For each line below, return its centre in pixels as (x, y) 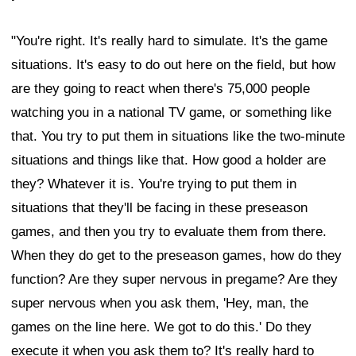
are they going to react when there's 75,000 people (161, 89)
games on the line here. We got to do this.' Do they (161, 327)
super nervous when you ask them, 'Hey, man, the (160, 304)
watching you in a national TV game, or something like (171, 113)
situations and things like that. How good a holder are (168, 161)
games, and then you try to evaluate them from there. (169, 232)
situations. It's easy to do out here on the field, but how (173, 65)
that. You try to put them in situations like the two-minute (178, 137)
